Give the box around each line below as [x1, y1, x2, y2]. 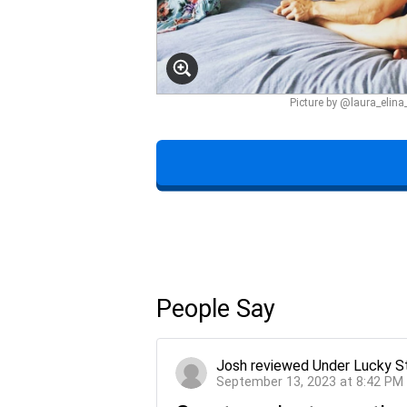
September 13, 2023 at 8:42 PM [216, 374, 403, 391]
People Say [156, 294, 275, 323]
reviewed [247, 357, 313, 375]
